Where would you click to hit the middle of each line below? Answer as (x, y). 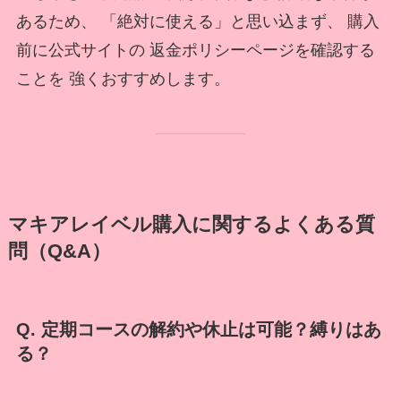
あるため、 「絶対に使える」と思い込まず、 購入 (197, 22)
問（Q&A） (59, 252)
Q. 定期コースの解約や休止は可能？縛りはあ (198, 330)
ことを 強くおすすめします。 (123, 79)
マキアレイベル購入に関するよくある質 (191, 225)
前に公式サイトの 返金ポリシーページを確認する (195, 51)
